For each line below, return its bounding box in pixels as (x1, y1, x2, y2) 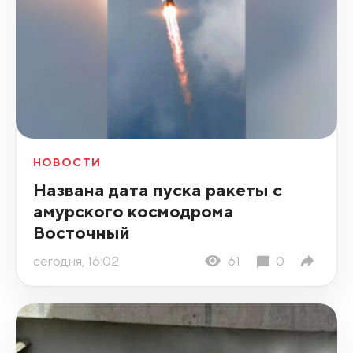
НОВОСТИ (32, 155, 101, 169)
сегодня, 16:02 (32, 253, 119, 269)
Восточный (32, 221, 130, 243)
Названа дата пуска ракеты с (32, 178, 282, 200)
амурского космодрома (32, 199, 234, 221)
